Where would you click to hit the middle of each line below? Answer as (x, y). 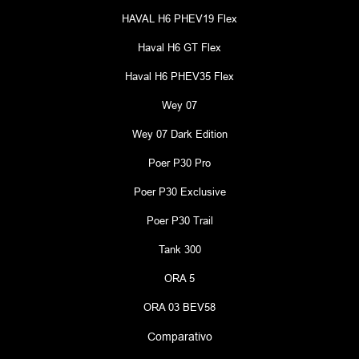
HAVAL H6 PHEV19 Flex (179, 18)
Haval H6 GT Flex (179, 47)
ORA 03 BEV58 (179, 307)
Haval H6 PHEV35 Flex (179, 76)
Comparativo (179, 336)
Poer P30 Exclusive (179, 191)
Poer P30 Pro (179, 162)
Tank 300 (179, 249)
